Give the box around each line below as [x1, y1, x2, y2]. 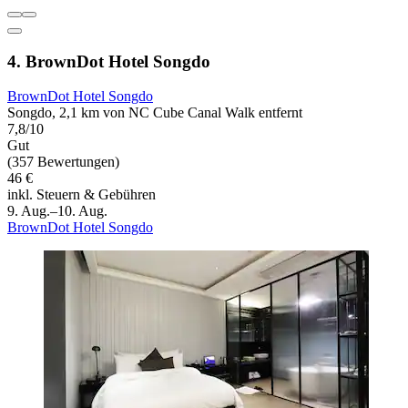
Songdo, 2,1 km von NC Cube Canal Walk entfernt [7, 105, 302, 121]
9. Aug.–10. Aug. [7, 203, 107, 219]
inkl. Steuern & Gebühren [7, 187, 156, 203]
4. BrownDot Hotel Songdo [7, 51, 210, 71]
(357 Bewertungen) [7, 154, 119, 170]
